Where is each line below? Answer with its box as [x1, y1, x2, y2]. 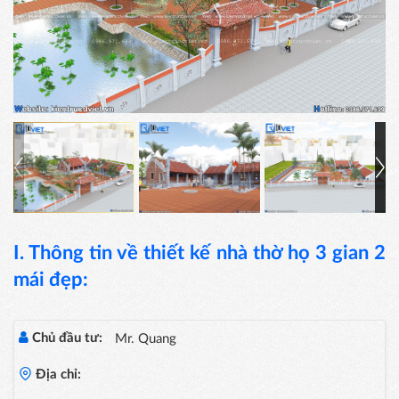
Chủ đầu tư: [28, 331, 102, 346]
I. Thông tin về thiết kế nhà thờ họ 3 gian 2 [13, 243, 386, 264]
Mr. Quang [115, 332, 176, 346]
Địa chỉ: [32, 368, 81, 382]
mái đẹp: [13, 270, 88, 290]
